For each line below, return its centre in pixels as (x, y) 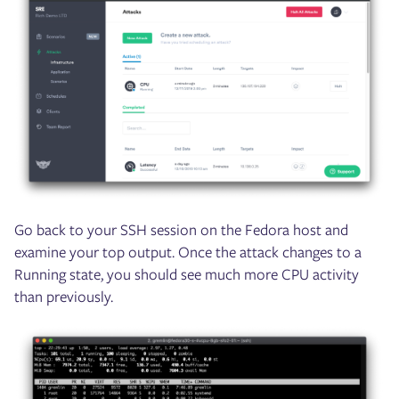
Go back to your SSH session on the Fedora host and (181, 230)
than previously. (64, 297)
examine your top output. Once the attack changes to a (188, 252)
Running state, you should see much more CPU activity (187, 275)
